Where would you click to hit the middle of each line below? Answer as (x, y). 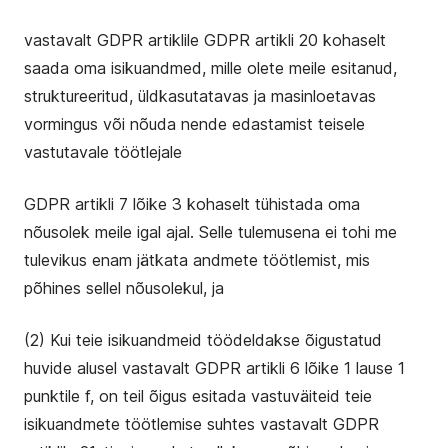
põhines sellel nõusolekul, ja (124, 288)
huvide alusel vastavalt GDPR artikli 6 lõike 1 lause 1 (214, 368)
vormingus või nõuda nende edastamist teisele (194, 124)
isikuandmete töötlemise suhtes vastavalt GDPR (201, 424)
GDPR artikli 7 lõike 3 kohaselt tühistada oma (192, 204)
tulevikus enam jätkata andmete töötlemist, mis (197, 260)
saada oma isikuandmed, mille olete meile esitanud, (210, 68)
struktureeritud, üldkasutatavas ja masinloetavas (200, 96)
